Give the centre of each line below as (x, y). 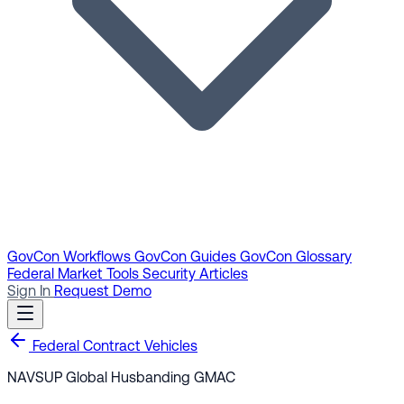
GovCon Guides (187, 257)
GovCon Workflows (71, 257)
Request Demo (103, 291)
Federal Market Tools (75, 274)
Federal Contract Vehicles (113, 346)
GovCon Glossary (296, 257)
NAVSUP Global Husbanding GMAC (121, 377)
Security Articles (195, 274)
